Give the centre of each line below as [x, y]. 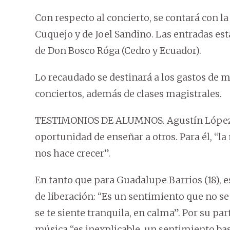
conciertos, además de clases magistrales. [128, 94]
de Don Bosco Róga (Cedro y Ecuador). [118, 51]
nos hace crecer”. [73, 154]
